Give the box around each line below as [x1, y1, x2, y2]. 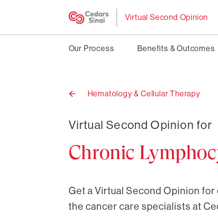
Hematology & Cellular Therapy [87, 89, 200, 98]
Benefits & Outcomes [137, 44, 215, 53]
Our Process [68, 44, 114, 53]
